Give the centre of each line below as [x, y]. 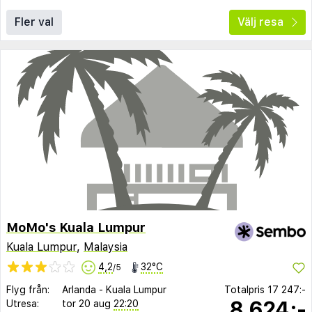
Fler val [34, 22]
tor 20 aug [86, 303]
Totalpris [246, 289]
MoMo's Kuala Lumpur [76, 228]
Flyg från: [28, 289]
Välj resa [260, 22]
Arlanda [79, 289]
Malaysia [106, 247]
